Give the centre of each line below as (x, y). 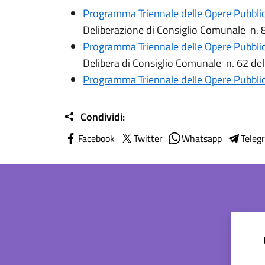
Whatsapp (202, 138)
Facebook (96, 138)
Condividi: (101, 117)
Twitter (148, 138)
